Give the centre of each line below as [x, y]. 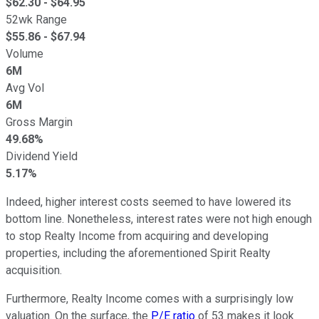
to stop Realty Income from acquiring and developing [137, 236]
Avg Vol [25, 88]
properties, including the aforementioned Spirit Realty [138, 253]
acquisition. [34, 271]
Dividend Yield [42, 157]
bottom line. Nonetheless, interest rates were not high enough [159, 219]
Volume [25, 54]
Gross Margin [39, 122]
